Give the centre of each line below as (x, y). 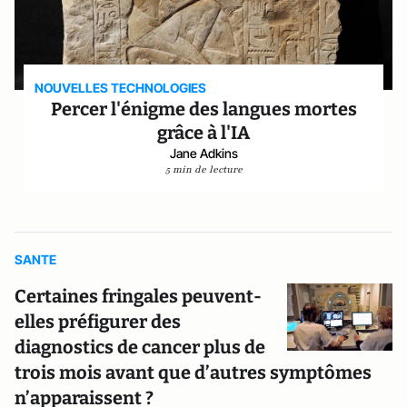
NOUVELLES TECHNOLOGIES (121, 88)
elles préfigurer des (98, 322)
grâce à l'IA (203, 133)
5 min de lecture (203, 169)
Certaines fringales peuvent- (138, 296)
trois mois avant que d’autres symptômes (193, 372)
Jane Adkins (203, 153)
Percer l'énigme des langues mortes (203, 109)
